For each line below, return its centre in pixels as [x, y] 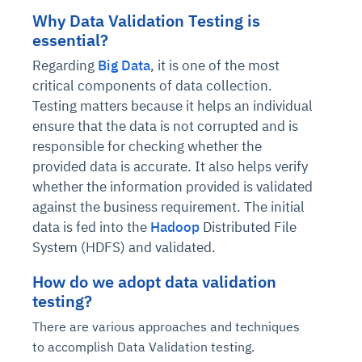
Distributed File [248, 227]
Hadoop [175, 227]
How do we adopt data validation [154, 282]
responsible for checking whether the [147, 147]
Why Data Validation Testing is [146, 21]
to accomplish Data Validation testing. [143, 347]
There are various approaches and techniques [166, 327]
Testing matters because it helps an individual [173, 106]
